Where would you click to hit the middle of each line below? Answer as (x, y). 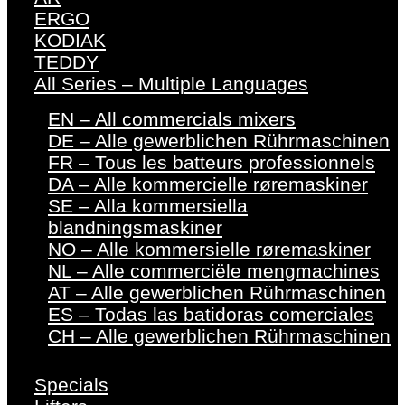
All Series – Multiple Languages (171, 84)
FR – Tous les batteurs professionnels (212, 163)
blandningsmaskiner (135, 228)
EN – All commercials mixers (172, 119)
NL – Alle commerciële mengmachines (214, 271)
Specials (71, 385)
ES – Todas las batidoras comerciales (211, 315)
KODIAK (70, 41)
